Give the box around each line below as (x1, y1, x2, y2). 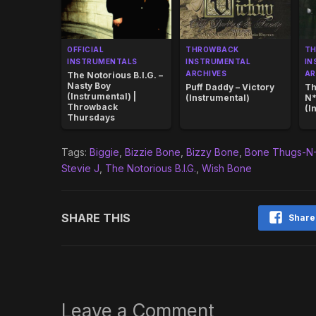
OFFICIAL (67, 45, 104, 54)
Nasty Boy (67, 80, 111, 92)
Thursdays (67, 112, 115, 123)
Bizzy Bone (186, 146, 239, 159)
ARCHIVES (186, 69, 227, 78)
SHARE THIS (61, 211, 130, 226)
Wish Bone (202, 162, 252, 175)
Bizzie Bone (125, 146, 181, 159)
